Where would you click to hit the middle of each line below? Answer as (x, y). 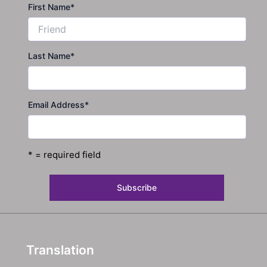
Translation (60, 250)
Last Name (49, 56)
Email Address (56, 105)
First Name (49, 7)
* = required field (64, 155)
